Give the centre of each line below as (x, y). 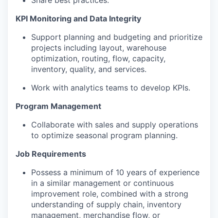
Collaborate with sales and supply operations (115, 124)
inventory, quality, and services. (89, 69)
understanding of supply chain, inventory (106, 204)
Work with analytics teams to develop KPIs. (111, 87)
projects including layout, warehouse (99, 47)
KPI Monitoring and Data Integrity (78, 18)
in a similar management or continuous (102, 183)
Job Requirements (51, 154)
